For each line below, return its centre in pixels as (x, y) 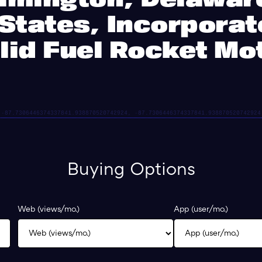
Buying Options (131, 171)
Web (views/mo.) (49, 210)
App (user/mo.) (201, 210)
